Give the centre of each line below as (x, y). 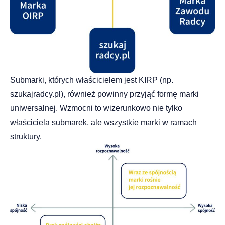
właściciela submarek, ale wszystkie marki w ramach (103, 122)
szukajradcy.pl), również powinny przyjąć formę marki (104, 94)
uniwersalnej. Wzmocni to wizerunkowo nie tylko (96, 108)
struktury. (26, 136)
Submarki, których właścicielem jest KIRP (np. (92, 80)
